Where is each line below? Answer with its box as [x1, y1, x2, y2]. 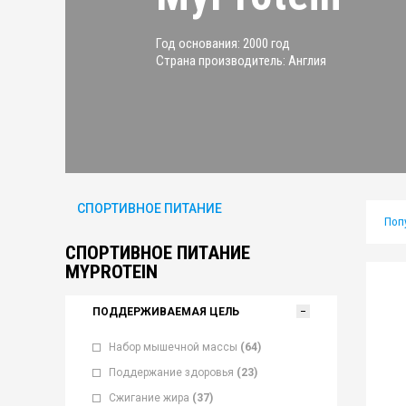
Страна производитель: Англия [156, 52, 326, 69]
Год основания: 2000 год [156, 34, 290, 52]
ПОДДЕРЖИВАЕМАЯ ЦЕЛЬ [92, 305, 239, 318]
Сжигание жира [109, 391, 189, 404]
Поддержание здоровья [109, 366, 234, 379]
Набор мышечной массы [109, 341, 237, 353]
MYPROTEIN [65, 261, 158, 283]
